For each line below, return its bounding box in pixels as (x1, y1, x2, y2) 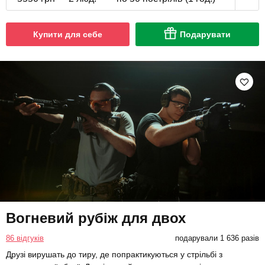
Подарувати (180, 29, 231, 39)
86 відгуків (6, 234, 44, 243)
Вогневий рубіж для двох (6, 210, 186, 227)
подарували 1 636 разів (174, 234, 259, 243)
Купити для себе (33, 29, 102, 39)
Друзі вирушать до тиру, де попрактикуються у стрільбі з (6, 250, 222, 260)
